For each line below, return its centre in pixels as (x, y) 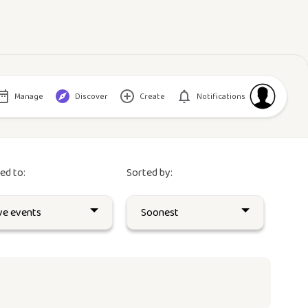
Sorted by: (150, 173)
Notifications (221, 96)
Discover (91, 96)
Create (152, 96)
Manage (29, 96)
